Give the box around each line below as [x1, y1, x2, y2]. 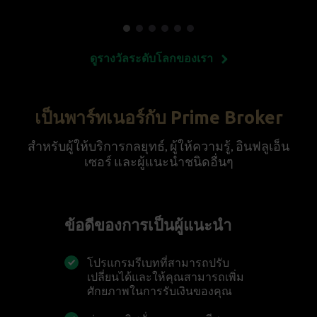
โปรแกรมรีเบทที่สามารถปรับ [87, 255, 229, 269]
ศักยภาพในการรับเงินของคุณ [87, 283, 232, 297]
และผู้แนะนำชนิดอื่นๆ [111, 153, 234, 169]
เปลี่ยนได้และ [87, 269, 152, 283]
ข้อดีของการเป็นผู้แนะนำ [64, 215, 231, 234]
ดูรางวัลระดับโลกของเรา [89, 50, 213, 64]
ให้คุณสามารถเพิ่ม [152, 269, 244, 283]
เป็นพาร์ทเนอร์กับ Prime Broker [34, 107, 283, 127]
